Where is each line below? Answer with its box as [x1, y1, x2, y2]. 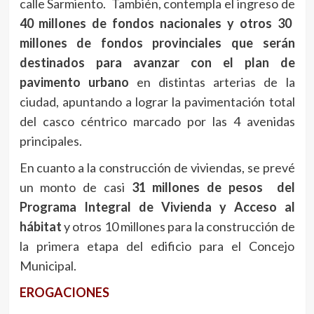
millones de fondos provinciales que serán [19, 35, 295, 51]
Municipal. [19, 258, 76, 274]
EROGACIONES [19, 285, 109, 301]
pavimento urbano [19, 74, 129, 90]
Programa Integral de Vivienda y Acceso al [19, 199, 295, 215]
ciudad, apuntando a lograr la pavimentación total [19, 94, 295, 110]
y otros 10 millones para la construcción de [61, 219, 295, 235]
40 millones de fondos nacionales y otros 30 [19, 15, 292, 32]
